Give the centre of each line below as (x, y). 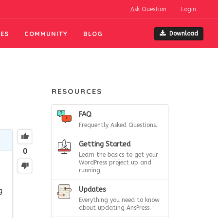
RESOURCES (77, 91)
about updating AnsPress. (115, 208)
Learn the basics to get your (118, 155)
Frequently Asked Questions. (118, 125)
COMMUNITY (46, 34)
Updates (92, 190)
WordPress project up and (115, 163)
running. (90, 170)
